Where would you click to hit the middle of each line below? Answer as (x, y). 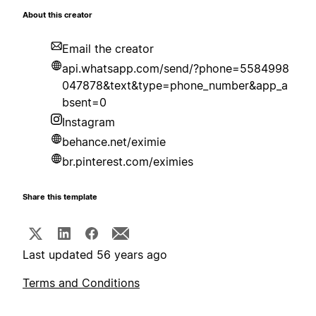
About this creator (57, 16)
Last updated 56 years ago (95, 255)
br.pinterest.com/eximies (128, 162)
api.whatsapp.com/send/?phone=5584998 (176, 69)
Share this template (60, 197)
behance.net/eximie (114, 142)
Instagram (89, 122)
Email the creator (108, 49)
